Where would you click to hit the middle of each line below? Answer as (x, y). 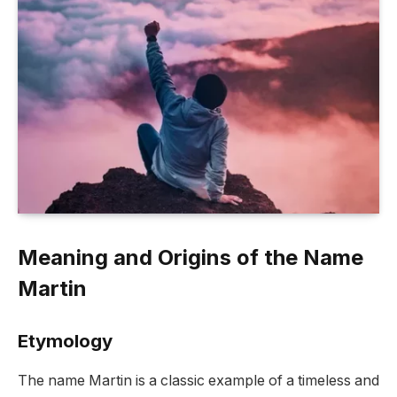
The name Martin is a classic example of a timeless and (198, 380)
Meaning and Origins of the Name (191, 257)
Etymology (65, 341)
